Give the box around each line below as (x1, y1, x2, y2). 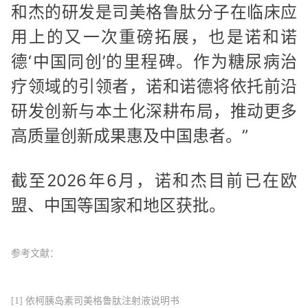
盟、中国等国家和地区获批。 (11, 195, 225, 216)
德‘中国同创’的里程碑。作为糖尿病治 (11, 51, 297, 71)
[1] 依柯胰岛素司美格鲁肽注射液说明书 (11, 296, 179, 307)
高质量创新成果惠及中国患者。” (11, 125, 248, 146)
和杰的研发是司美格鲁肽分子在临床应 (11, 1, 297, 22)
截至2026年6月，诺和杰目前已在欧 (11, 170, 297, 191)
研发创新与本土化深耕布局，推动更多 (11, 100, 297, 121)
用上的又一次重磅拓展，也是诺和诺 (11, 26, 297, 47)
